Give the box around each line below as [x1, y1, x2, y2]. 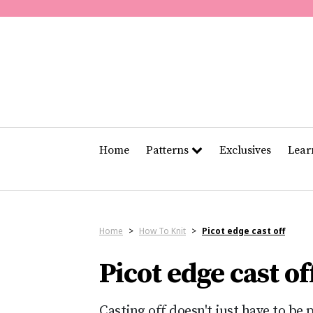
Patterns [145, 143, 191, 158]
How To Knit [139, 225, 186, 238]
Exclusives [219, 143, 271, 158]
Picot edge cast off [202, 225, 285, 238]
